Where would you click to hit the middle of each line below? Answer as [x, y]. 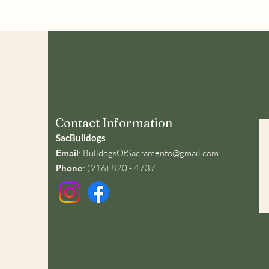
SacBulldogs [81, 138]
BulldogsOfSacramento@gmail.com [151, 153]
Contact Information [114, 123]
